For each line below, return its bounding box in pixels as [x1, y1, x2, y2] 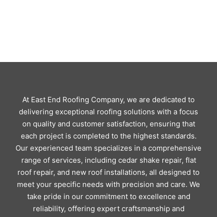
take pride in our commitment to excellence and [27, 192, 190, 201]
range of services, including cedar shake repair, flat [21, 155, 196, 165]
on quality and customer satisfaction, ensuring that [22, 119, 195, 128]
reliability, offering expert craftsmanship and [32, 204, 185, 213]
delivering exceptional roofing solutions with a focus [19, 107, 198, 116]
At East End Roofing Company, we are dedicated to [22, 95, 195, 104]
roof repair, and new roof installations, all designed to [17, 168, 200, 177]
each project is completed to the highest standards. [20, 131, 197, 140]
